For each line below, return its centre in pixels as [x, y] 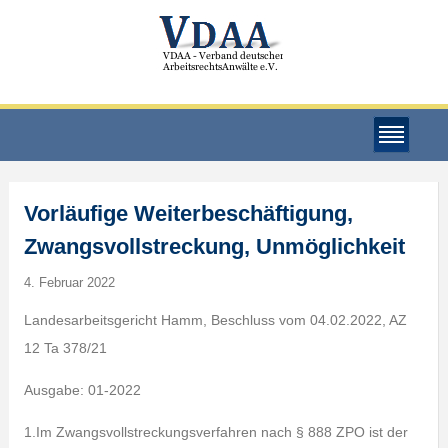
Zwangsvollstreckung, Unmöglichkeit [214, 246]
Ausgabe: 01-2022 [82, 390]
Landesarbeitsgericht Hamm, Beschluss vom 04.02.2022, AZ [215, 320]
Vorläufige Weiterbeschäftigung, [188, 213]
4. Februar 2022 [69, 282]
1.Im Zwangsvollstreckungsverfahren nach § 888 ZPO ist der [215, 432]
